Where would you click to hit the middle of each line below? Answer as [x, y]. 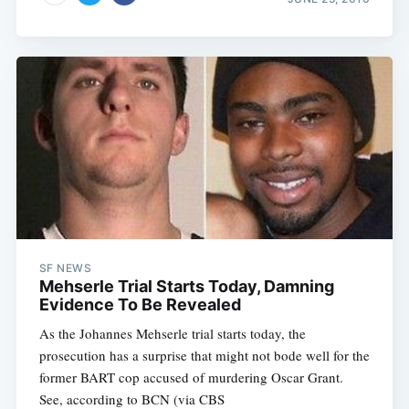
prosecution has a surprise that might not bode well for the [204, 356]
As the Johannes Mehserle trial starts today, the [172, 334]
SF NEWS [65, 268]
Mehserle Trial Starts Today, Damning [186, 287]
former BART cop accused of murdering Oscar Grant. [191, 378]
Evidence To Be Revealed [140, 305]
